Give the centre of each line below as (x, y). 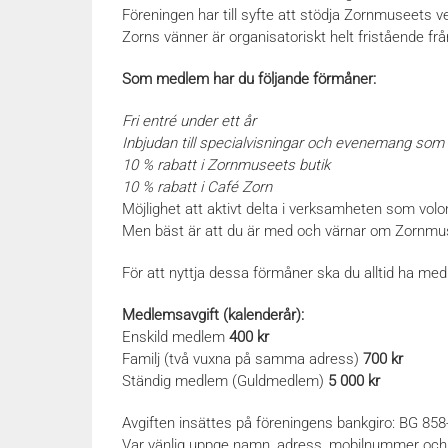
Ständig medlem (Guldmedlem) (225, 381)
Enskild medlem (175, 337)
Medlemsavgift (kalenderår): (213, 315)
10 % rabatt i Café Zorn (197, 187)
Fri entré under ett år (189, 121)
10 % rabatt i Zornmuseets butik (226, 165)
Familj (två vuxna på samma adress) (242, 359)
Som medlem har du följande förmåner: (249, 79)
